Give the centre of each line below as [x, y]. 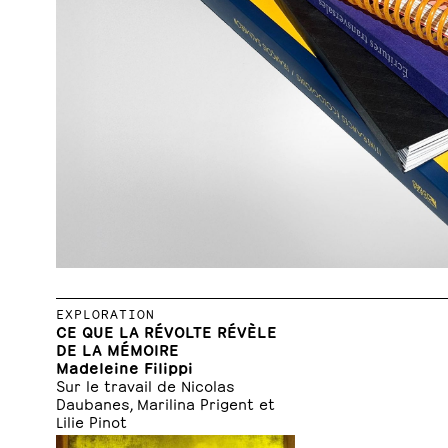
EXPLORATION [105, 312]
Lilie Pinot [91, 420]
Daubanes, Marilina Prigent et [165, 402]
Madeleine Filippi [124, 366]
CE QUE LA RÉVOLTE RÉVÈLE [166, 330]
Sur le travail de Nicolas [145, 384]
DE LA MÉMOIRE [117, 348]
